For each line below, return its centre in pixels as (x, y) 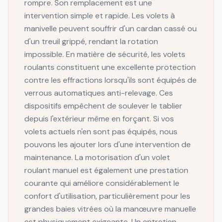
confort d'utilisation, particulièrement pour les (107, 196)
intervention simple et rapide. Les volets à (100, 16)
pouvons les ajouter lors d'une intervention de (108, 144)
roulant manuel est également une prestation (106, 170)
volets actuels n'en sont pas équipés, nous (101, 132)
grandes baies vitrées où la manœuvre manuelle (110, 209)
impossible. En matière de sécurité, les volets (105, 54)
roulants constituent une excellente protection (110, 67)
